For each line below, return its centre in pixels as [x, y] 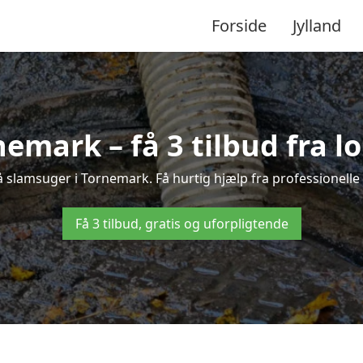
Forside [239, 25]
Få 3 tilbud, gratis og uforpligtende [181, 224]
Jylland [317, 25]
